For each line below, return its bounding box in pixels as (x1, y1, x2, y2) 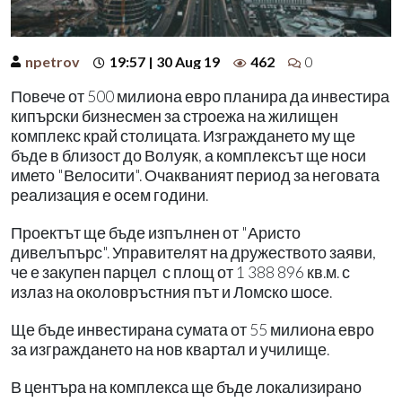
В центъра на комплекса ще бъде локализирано (11, 377, 362, 397)
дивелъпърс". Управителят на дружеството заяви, (11, 242, 376, 262)
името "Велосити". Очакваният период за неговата (11, 165, 380, 185)
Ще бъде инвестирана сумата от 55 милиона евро (11, 319, 374, 339)
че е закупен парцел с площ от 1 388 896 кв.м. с (11, 262, 350, 282)
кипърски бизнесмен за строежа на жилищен (11, 106, 338, 126)
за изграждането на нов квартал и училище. (11, 339, 332, 359)
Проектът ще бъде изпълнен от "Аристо (11, 223, 301, 242)
